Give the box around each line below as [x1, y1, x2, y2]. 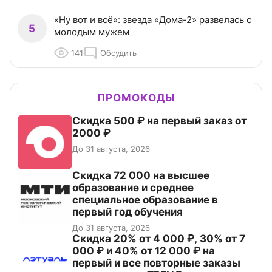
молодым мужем [54, 26, 129, 38]
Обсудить [100, 48, 137, 58]
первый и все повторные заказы [72, 257, 240, 270]
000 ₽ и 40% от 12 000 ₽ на [72, 245, 215, 257]
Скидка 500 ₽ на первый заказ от [72, 115, 246, 127]
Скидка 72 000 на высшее [72, 169, 209, 182]
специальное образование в [72, 194, 218, 206]
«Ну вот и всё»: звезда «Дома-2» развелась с [54, 14, 251, 26]
